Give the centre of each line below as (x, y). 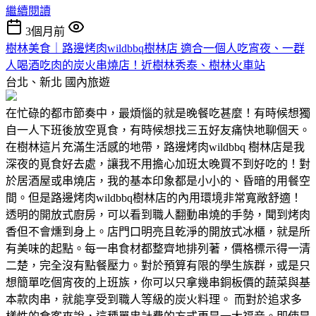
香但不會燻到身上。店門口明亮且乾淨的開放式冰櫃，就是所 (158, 231)
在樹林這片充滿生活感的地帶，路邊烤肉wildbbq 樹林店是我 (155, 147)
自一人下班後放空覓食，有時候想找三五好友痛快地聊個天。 (158, 130)
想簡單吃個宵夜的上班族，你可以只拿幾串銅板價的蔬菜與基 (158, 282)
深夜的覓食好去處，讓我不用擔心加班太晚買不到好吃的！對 (158, 164)
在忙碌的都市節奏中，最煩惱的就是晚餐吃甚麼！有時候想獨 (158, 113)
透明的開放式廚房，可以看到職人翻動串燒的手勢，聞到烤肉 (158, 214)
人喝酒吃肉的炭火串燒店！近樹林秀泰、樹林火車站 (135, 65)
